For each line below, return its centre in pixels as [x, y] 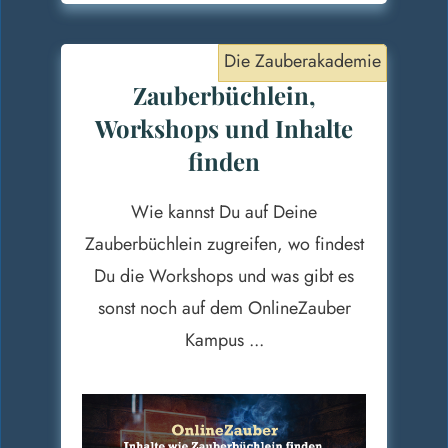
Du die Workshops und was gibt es [224, 276]
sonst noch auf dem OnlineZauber [224, 308]
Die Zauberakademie [302, 61]
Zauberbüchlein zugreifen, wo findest [224, 244]
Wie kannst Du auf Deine [224, 212]
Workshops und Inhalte [224, 128]
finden [224, 161]
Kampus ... [224, 340]
